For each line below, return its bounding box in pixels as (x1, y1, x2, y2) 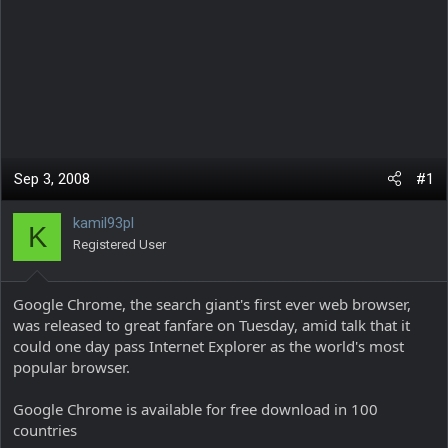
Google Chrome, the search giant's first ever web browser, (13, 293, 411, 314)
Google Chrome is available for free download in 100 (13, 398, 378, 419)
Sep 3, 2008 (14, 170, 90, 188)
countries (13, 419, 77, 440)
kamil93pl (73, 214, 134, 232)
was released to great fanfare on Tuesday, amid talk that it (13, 314, 410, 335)
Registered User (73, 237, 166, 252)
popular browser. (13, 356, 130, 377)
